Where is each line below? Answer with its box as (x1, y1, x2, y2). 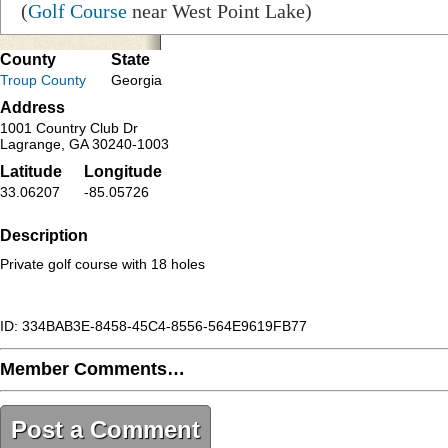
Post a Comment (11, 415, 200, 443)
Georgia (111, 72, 162, 89)
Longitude (84, 162, 162, 181)
